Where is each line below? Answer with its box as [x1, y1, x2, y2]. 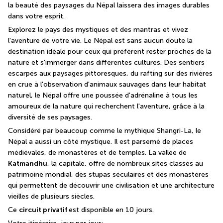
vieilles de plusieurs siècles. [8, 192, 95, 201]
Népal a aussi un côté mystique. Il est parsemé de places [8, 137, 193, 146]
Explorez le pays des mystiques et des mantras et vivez [8, 25, 188, 34]
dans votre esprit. [8, 12, 65, 21]
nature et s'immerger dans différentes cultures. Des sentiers [8, 58, 205, 67]
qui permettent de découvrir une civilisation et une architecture [8, 181, 215, 190]
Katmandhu [8, 159, 47, 168]
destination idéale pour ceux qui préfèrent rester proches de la [8, 47, 212, 56]
